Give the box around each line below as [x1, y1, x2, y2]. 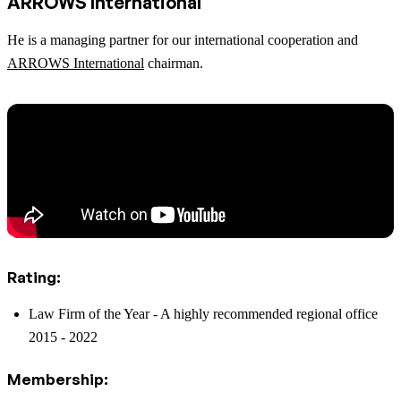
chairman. [144, 55, 203, 72]
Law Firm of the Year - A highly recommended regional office [29, 306, 378, 322]
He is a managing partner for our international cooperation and [7, 32, 358, 48]
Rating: [7, 268, 61, 287]
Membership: [7, 370, 108, 389]
